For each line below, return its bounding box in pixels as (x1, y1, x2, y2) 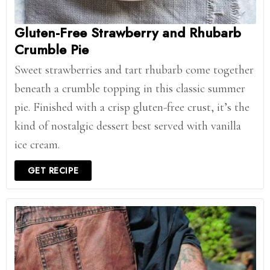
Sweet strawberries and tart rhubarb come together (14, 63, 254, 78)
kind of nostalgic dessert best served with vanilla (14, 119, 241, 134)
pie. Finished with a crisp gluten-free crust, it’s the (14, 100, 250, 115)
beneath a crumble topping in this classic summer (14, 81, 245, 96)
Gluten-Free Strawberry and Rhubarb (14, 23, 241, 43)
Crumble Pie (14, 40, 89, 60)
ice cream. (14, 137, 60, 152)
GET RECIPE (27, 165, 79, 177)
